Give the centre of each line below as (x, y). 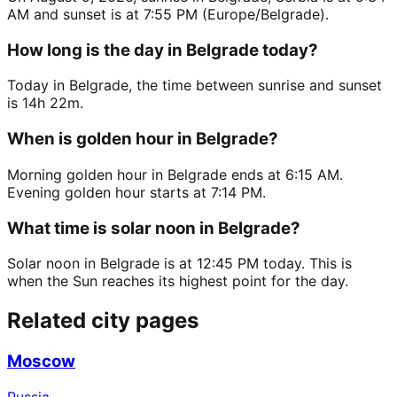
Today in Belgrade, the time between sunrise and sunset (195, 86)
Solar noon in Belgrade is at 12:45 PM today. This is (179, 264)
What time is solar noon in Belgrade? (154, 228)
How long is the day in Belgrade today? (163, 50)
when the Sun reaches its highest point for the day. (178, 281)
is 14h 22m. (45, 103)
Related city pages (103, 321)
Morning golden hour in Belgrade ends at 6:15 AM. (175, 174)
